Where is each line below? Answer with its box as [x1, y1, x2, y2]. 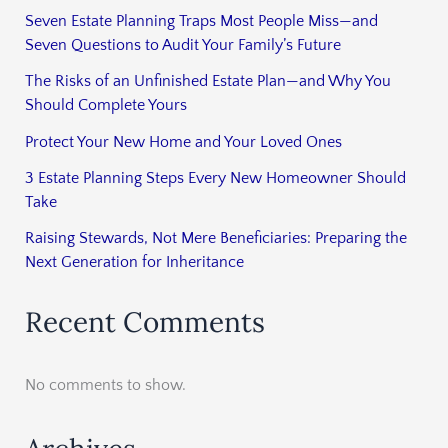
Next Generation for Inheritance [25, 253, 245, 272]
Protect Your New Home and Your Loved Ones [25, 132, 343, 151]
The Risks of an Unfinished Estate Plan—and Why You [25, 72, 392, 91]
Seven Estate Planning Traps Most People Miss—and [25, 11, 379, 30]
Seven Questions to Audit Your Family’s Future [25, 35, 342, 54]
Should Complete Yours [25, 96, 188, 115]
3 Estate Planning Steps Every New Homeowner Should [25, 168, 407, 187]
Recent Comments [25, 303, 266, 340]
